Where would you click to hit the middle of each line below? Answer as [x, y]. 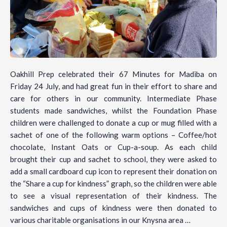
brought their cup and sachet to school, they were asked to [113, 159]
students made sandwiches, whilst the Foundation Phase [113, 111]
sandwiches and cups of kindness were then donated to [113, 208]
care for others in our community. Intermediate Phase [113, 99]
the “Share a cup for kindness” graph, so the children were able [113, 184]
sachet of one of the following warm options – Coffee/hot [113, 135]
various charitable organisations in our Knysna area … [100, 220]
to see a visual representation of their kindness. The [113, 196]
